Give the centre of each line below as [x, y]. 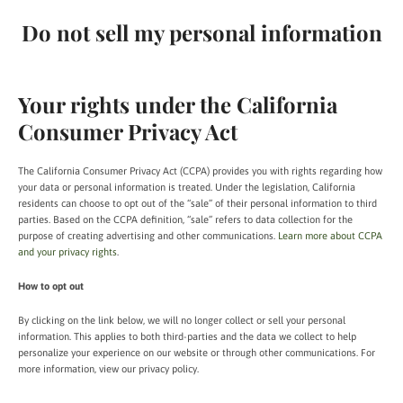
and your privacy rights [67, 252]
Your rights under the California [178, 104]
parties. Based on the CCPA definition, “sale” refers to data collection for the [185, 219]
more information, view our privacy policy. [108, 369]
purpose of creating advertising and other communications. [148, 236]
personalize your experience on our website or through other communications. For [197, 353]
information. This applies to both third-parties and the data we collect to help [187, 336]
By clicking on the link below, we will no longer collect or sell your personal [182, 320]
